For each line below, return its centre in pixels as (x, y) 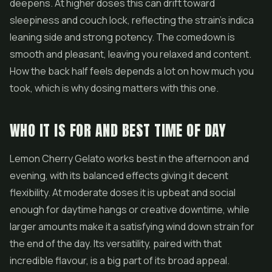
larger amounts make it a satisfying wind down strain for (132, 226)
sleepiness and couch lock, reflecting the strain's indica (132, 20)
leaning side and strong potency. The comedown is (122, 37)
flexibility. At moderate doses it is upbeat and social (123, 192)
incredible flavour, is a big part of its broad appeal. (120, 260)
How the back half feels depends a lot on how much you (132, 71)
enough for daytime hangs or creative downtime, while (130, 209)
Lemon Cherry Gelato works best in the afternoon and (129, 158)
